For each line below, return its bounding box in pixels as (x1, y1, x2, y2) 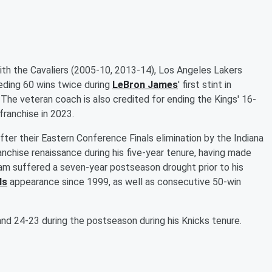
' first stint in (178, 78, 231, 90)
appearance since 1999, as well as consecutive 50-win (7, 175, 241, 188)
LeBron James (112, 78, 178, 90)
